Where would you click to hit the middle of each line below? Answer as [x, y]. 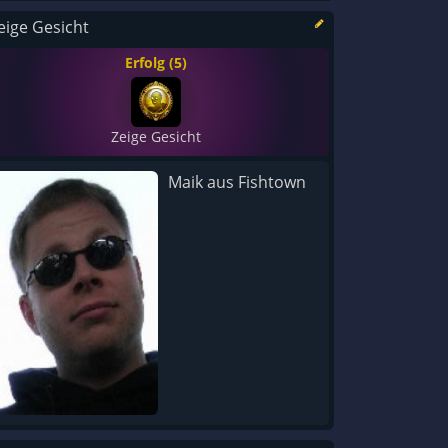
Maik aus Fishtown [237, 182]
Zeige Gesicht [156, 137]
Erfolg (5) [156, 63]
